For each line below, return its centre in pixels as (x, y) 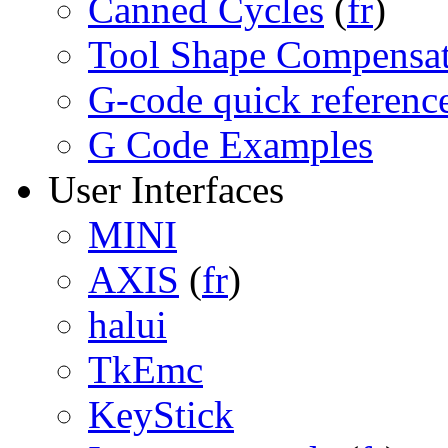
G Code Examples (230, 144)
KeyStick (161, 414)
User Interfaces (166, 189)
